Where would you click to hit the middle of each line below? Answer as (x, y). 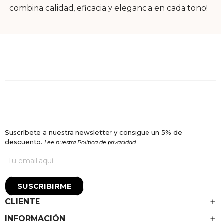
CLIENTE (22, 201)
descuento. (25, 141)
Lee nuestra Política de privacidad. (91, 142)
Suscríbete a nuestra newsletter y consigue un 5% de (93, 132)
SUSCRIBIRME (44, 186)
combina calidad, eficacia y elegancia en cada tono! (108, 8)
